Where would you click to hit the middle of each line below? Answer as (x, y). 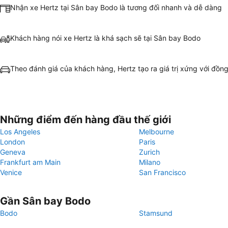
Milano (150, 162)
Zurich (149, 152)
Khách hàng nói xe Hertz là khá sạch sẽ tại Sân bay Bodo (105, 38)
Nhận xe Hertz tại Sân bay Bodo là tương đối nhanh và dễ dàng (116, 7)
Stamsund (156, 213)
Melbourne (156, 132)
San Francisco (162, 172)
